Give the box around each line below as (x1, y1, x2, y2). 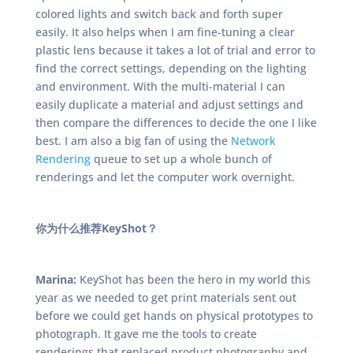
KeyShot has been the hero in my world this (76, 272, 310, 287)
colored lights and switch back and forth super (35, 6, 283, 21)
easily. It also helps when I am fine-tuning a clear (35, 24, 295, 39)
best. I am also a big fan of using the (35, 133, 231, 148)
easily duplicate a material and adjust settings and (35, 97, 303, 112)
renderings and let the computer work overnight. (35, 169, 295, 184)
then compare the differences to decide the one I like (35, 115, 317, 130)
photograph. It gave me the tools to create (35, 326, 257, 341)
